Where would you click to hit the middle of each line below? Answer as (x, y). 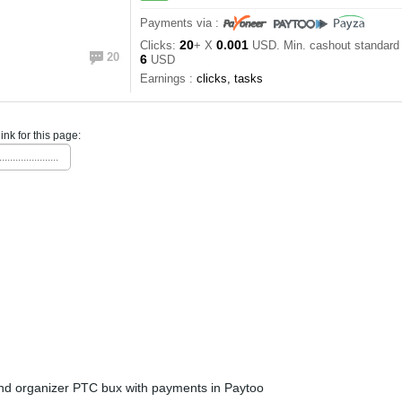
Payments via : (181, 23)
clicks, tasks (230, 79)
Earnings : (168, 79)
